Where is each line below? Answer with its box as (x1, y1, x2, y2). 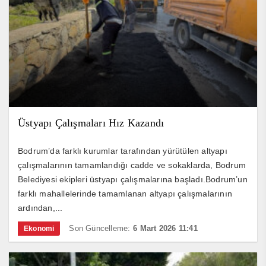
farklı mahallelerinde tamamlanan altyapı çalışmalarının (18, 189, 233, 199)
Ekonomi (24, 224, 55, 233)
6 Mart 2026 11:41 (133, 224, 198, 233)
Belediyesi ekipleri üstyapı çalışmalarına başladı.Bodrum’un (18, 175, 248, 185)
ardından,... (18, 203, 63, 213)
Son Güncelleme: (69, 224, 131, 233)
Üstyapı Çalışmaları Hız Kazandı (18, 117, 164, 129)
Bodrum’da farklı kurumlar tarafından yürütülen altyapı (18, 146, 227, 156)
